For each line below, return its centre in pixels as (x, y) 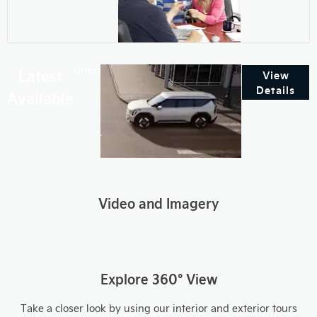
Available (40, 97)
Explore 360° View (158, 279)
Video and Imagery (158, 203)
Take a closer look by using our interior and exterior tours (158, 309)
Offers (87, 70)
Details (276, 90)
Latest (40, 75)
